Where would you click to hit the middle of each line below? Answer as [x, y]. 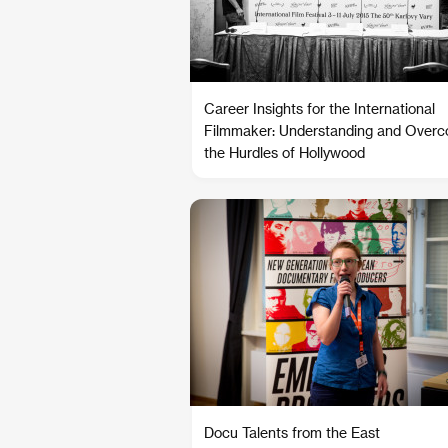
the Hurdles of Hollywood [284, 152]
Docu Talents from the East [292, 432]
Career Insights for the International [319, 108]
